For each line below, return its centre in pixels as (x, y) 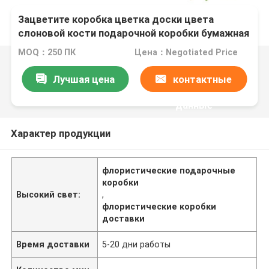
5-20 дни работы (137, 244)
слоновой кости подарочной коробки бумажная (134, 33)
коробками (45, 61)
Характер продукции (60, 133)
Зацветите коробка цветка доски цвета (116, 20)
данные (194, 105)
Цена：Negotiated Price (186, 53)
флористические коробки (159, 206)
